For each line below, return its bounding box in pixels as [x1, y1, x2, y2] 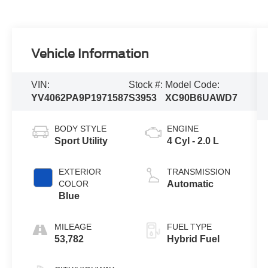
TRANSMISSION [166, 166, 230, 176]
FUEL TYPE [166, 221, 212, 232]
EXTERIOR [59, 166, 102, 176]
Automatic [166, 178, 214, 189]
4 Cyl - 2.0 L [166, 135, 219, 146]
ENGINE [166, 123, 199, 133]
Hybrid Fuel [166, 233, 220, 244]
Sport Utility [54, 135, 108, 146]
